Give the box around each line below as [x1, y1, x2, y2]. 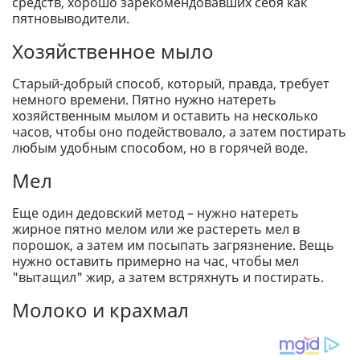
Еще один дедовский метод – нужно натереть [12, 204, 299, 223]
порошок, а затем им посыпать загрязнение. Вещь [12, 236, 334, 255]
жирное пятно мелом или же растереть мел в [12, 220, 300, 239]
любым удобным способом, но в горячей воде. [12, 139, 308, 157]
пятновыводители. [12, 10, 129, 28]
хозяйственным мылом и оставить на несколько [12, 107, 318, 125]
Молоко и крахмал [12, 297, 189, 324]
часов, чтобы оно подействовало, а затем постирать [12, 123, 346, 141]
